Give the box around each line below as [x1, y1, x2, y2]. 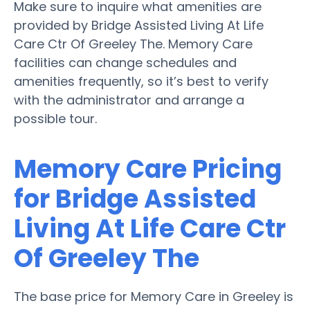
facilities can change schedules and [14, 53, 237, 71]
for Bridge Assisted [14, 181, 256, 217]
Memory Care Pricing [14, 151, 282, 187]
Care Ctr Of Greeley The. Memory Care [14, 35, 253, 53]
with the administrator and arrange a [14, 91, 244, 109]
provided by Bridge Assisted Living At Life [14, 16, 264, 34]
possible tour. [14, 109, 97, 127]
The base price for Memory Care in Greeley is [14, 287, 293, 305]
